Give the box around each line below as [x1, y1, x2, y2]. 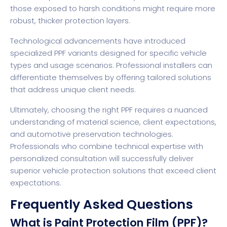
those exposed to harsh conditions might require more [10, 3, 215, 14]
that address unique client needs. [10, 84, 136, 95]
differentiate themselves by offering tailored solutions [10, 71, 211, 83]
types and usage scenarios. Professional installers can [10, 59, 212, 70]
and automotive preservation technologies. [10, 128, 173, 139]
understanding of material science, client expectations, [10, 116, 216, 127]
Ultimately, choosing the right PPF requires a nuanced [10, 104, 208, 115]
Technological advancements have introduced [10, 35, 185, 46]
